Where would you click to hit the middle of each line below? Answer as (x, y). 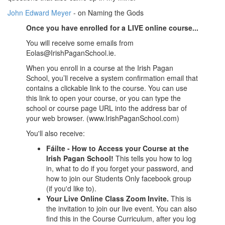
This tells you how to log (154, 158)
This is (180, 199)
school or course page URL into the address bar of (107, 108)
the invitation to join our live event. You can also (122, 209)
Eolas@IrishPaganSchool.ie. (71, 53)
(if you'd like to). (72, 189)
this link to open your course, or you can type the (104, 98)
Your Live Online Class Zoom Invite (107, 199)
